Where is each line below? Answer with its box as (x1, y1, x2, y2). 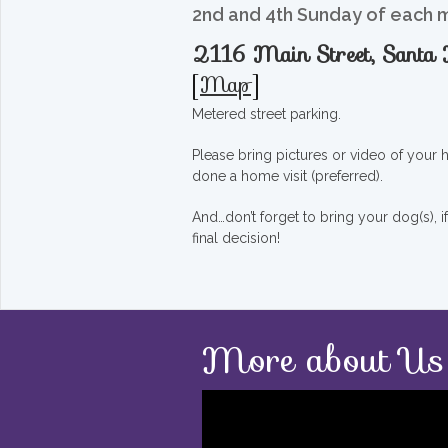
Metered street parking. (192, 105, 341, 122)
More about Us (202, 331, 444, 387)
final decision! (192, 229, 280, 246)
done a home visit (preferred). (192, 167, 383, 184)
